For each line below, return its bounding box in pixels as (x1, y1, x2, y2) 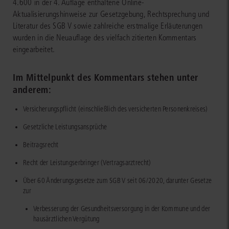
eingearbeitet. (13, 44, 55, 54)
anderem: (13, 83, 52, 96)
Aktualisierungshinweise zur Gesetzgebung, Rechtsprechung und (13, 9, 210, 19)
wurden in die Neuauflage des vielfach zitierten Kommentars (13, 32, 197, 42)
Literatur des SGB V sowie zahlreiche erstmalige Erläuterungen (13, 20, 203, 31)
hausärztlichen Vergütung (33, 214, 100, 223)
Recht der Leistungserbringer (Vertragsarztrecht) (23, 158, 151, 167)
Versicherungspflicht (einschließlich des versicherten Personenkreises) (23, 104, 208, 113)
